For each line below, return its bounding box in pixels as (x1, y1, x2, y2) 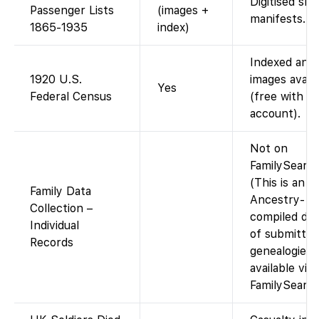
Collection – (30, 202, 93, 216)
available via (250, 261, 313, 276)
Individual (30, 219, 79, 233)
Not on (250, 142, 288, 156)
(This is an (250, 176, 305, 190)
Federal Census (30, 90, 112, 104)
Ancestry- (250, 193, 305, 207)
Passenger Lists (30, 4, 114, 18)
